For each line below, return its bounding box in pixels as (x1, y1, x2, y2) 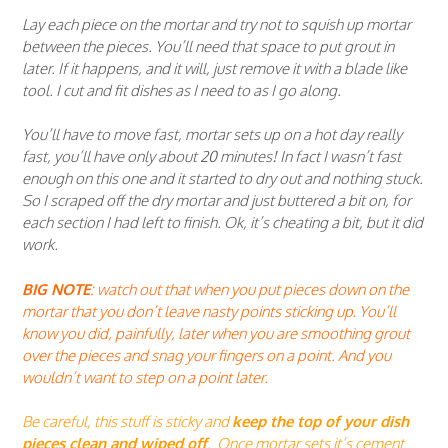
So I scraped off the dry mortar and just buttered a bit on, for (22, 191, 411, 211)
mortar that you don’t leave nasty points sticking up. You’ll (22, 301, 396, 321)
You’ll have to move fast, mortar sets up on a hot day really (22, 125, 402, 145)
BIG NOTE (22, 279, 90, 299)
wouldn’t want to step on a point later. (22, 367, 268, 387)
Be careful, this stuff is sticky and (22, 412, 232, 432)
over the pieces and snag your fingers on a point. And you (22, 345, 391, 365)
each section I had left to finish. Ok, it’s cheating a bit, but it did (22, 213, 423, 233)
